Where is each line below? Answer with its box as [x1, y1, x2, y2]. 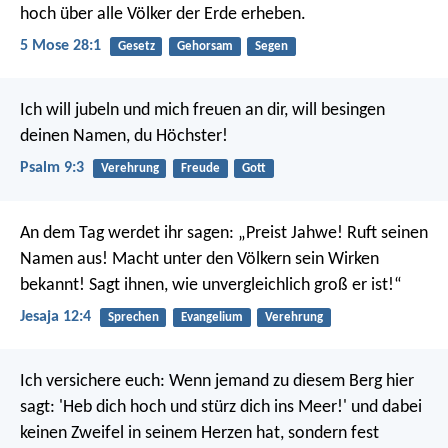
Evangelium [180, 310, 243, 324]
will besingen [288, 101, 385, 121]
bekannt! [20, 275, 85, 295]
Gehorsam [176, 39, 233, 53]
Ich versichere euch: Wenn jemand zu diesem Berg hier [20, 371, 414, 391]
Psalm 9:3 [20, 160, 84, 177]
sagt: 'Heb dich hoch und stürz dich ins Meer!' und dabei [20, 397, 422, 417]
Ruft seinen [343, 223, 428, 243]
